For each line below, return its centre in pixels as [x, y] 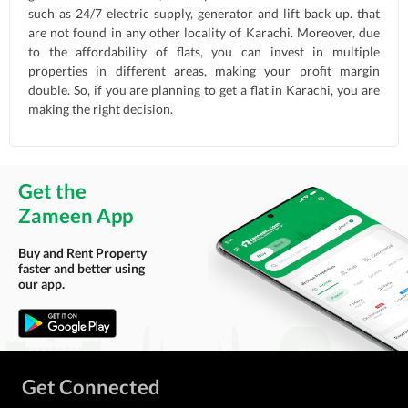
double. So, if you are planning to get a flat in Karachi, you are [204, 90]
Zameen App [76, 215]
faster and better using [82, 268]
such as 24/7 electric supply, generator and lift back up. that [204, 13]
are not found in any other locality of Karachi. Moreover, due [204, 32]
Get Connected [91, 387]
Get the [52, 190]
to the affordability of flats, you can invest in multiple [204, 51]
